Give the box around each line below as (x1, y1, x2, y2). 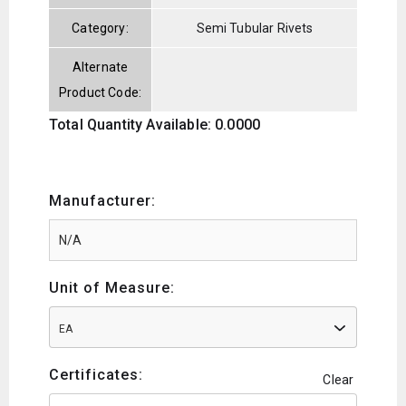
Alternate (72, 59, 129, 74)
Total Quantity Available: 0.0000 (49, 115, 261, 133)
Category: (72, 20, 129, 35)
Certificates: (49, 365, 143, 383)
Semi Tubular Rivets (196, 20, 314, 35)
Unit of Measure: (49, 278, 175, 296)
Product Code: (59, 84, 142, 100)
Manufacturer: (49, 191, 156, 209)
